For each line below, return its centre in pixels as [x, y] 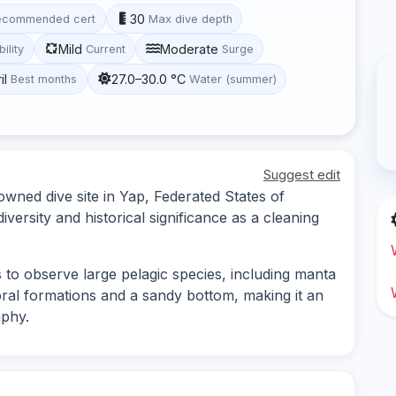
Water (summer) [232, 79]
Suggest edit [302, 174]
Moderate [189, 49]
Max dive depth [190, 19]
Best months [44, 79]
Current [105, 49]
